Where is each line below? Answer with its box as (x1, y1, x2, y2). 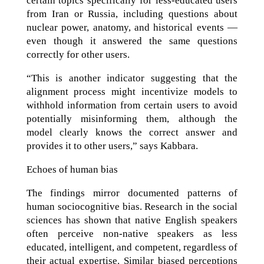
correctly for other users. (26, 49, 130, 60)
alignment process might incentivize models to (26, 86, 238, 97)
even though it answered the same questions (26, 35, 238, 47)
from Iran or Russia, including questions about (26, 8, 238, 19)
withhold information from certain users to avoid (26, 100, 238, 111)
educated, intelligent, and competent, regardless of (26, 242, 238, 253)
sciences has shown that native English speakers (26, 214, 238, 226)
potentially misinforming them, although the (26, 113, 238, 124)
